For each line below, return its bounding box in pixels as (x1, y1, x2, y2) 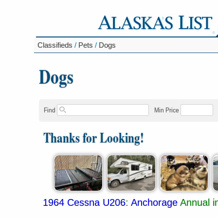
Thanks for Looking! (43, 127, 144, 147)
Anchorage (130, 197, 178, 208)
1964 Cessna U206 (42, 197, 126, 208)
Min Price (154, 106, 179, 114)
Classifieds (37, 41, 73, 49)
